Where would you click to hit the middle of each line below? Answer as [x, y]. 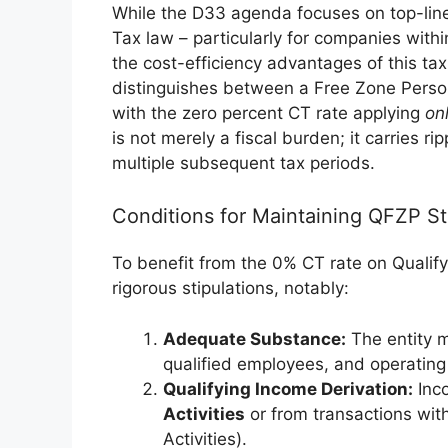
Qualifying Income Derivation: [288, 388]
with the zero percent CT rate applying [268, 112]
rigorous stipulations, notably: [230, 288]
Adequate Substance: [254, 338]
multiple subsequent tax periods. [243, 162]
